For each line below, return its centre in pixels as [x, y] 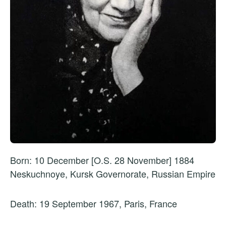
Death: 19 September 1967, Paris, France [94, 204]
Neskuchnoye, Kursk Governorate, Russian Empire [113, 174]
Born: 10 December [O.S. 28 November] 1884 [102, 160]
